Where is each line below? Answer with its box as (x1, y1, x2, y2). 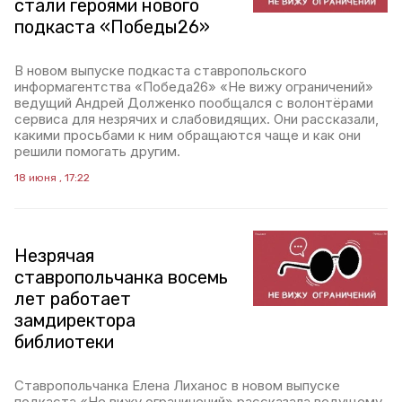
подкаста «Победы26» (14, 16, 210, 38)
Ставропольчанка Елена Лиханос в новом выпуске (14, 377, 340, 394)
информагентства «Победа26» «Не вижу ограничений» (14, 78, 373, 95)
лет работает (14, 288, 131, 310)
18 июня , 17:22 (14, 171, 90, 184)
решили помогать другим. (14, 143, 180, 160)
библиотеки (14, 331, 114, 353)
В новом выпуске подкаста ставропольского (14, 62, 307, 79)
